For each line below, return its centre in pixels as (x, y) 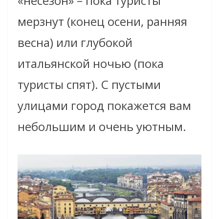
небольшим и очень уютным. (102, 127)
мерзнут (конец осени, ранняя (102, 22)
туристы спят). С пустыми (89, 85)
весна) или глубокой (75, 43)
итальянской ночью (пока (91, 64)
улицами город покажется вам (104, 106)
